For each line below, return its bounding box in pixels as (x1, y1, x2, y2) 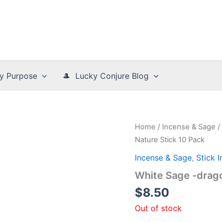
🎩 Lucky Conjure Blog (62, 71, 149, 81)
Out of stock (135, 203, 182, 213)
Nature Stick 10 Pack (135, 135, 205, 144)
